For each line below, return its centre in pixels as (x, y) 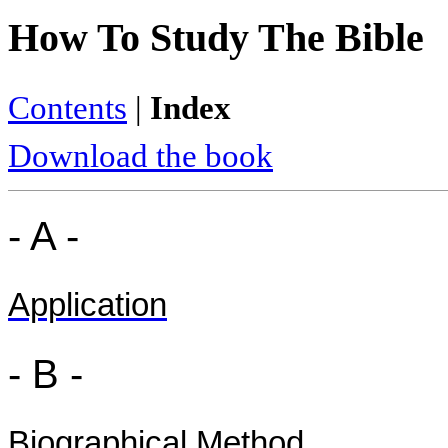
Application (87, 305)
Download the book (140, 156)
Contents (67, 108)
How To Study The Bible (216, 37)
